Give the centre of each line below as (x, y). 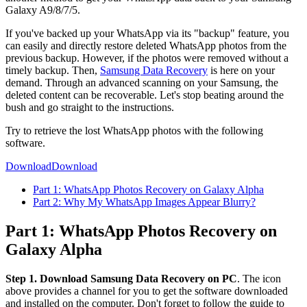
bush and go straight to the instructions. (90, 107)
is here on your (241, 70)
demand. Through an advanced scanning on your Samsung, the (142, 82)
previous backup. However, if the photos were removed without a (147, 58)
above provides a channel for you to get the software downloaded (147, 291)
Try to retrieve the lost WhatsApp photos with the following (134, 130)
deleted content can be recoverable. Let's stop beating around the (145, 95)
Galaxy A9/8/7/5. (43, 10)
